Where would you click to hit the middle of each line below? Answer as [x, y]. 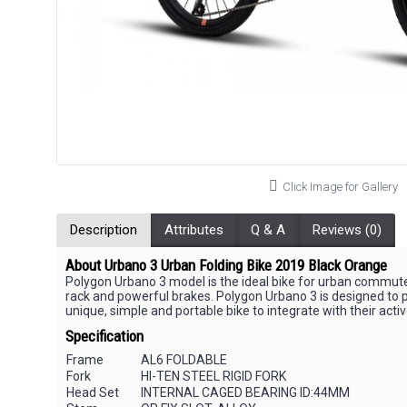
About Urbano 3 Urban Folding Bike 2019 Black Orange [226, 265]
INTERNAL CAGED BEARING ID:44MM [245, 392]
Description [104, 230]
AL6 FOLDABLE [184, 360]
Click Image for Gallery [340, 187]
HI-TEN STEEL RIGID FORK [213, 376]
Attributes [194, 230]
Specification [104, 336]
